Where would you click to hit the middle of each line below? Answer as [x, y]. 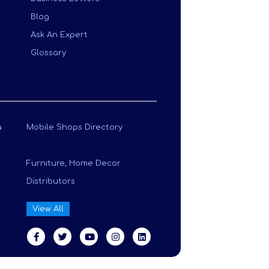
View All [48, 209]
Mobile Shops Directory [74, 127]
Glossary [48, 53]
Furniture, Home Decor [73, 163]
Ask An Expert [59, 35]
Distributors [50, 181]
